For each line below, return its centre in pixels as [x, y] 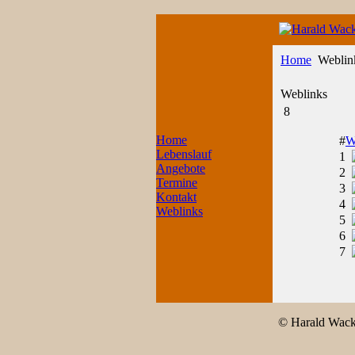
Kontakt [176, 197]
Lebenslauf [184, 154]
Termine [177, 183]
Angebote [181, 168]
